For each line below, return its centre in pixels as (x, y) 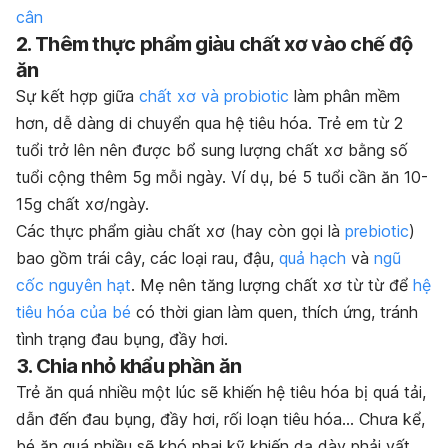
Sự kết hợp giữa (77, 96)
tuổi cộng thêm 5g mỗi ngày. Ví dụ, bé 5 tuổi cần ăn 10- (222, 177)
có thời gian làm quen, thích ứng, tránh (274, 312)
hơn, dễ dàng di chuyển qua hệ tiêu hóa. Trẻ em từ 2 (209, 123)
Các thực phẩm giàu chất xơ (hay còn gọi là (180, 231)
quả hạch (312, 258)
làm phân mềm (344, 96)
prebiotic (377, 231)
